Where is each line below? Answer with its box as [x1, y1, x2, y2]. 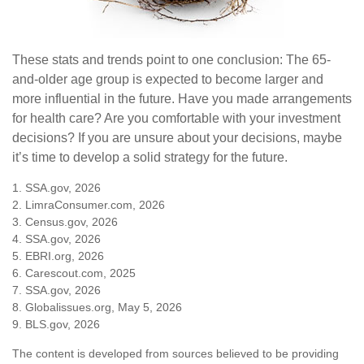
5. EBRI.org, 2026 [12, 249, 104, 262]
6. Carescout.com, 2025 [12, 266, 136, 279]
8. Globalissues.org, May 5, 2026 [12, 300, 182, 314]
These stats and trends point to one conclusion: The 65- [12, 52, 331, 67]
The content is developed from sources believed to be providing [12, 346, 339, 360]
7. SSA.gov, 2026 [12, 283, 101, 297]
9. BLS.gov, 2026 [12, 317, 100, 331]
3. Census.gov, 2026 [12, 214, 118, 228]
